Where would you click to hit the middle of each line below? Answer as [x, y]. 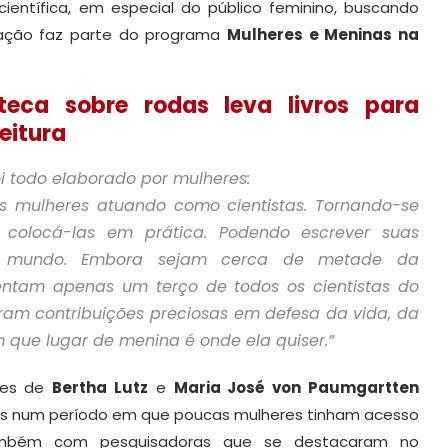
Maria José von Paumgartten [296, 387]
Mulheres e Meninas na [323, 34]
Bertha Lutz [100, 387]
